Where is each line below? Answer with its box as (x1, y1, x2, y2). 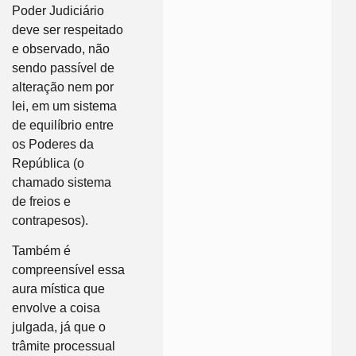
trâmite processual (12, 339, 115, 353)
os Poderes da (12, 137, 94, 151)
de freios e (12, 194, 71, 208)
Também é (12, 243, 71, 257)
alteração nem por (12, 79, 114, 94)
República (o (12, 156, 84, 170)
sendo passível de (12, 60, 114, 75)
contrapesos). (12, 213, 88, 227)
